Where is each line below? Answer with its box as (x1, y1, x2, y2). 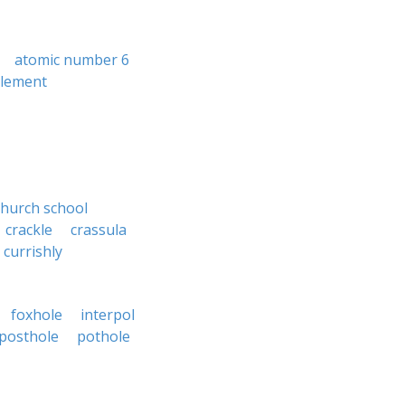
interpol (80, 305, 135, 325)
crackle (5, 220, 52, 240)
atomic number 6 (14, 50, 129, 70)
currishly (4, 241, 62, 261)
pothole (77, 326, 130, 346)
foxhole (11, 305, 62, 325)
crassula (71, 220, 127, 240)
